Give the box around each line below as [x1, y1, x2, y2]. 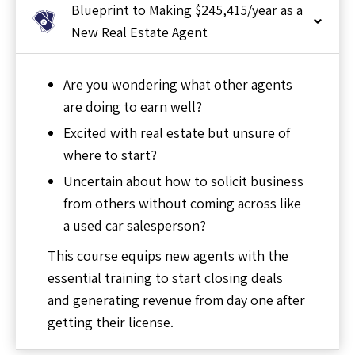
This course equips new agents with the [48, 246, 288, 265]
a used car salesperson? [63, 216, 206, 235]
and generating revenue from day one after [48, 290, 305, 309]
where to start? [63, 145, 157, 164]
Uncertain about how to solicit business [63, 171, 303, 190]
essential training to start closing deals [48, 268, 283, 287]
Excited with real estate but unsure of [63, 123, 290, 142]
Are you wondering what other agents [63, 74, 292, 94]
